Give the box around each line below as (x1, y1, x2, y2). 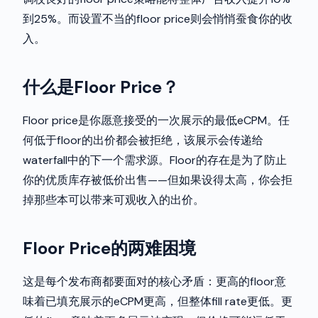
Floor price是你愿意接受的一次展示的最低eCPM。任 (23, 113, 290, 128)
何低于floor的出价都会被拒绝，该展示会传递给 (23, 133, 263, 148)
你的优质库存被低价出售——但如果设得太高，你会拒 (23, 172, 292, 187)
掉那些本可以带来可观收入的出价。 (23, 192, 204, 207)
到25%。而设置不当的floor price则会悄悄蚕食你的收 (23, 11, 292, 26)
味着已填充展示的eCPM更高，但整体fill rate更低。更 (23, 294, 292, 309)
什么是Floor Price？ (23, 76, 179, 98)
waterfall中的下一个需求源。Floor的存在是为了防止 (23, 153, 287, 168)
